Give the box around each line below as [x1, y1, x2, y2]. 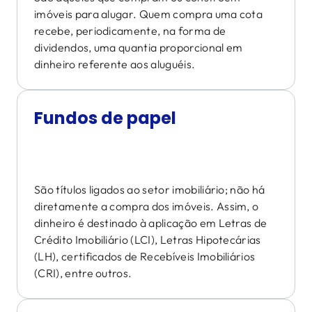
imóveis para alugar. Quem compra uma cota [34, 7, 263, 21]
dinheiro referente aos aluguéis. [34, 57, 196, 71]
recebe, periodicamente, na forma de [34, 24, 226, 38]
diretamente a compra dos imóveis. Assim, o [34, 199, 259, 213]
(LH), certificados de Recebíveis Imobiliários [34, 249, 256, 263]
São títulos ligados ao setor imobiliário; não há [34, 182, 265, 196]
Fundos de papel [34, 107, 176, 130]
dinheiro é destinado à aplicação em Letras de [34, 216, 267, 230]
